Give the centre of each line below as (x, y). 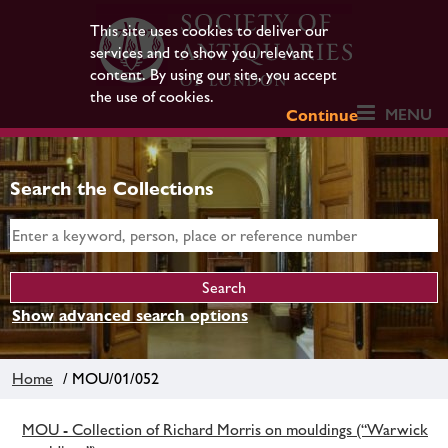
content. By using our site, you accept (213, 74)
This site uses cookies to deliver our (208, 30)
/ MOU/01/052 (107, 378)
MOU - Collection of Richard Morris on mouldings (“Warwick (225, 429)
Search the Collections (112, 188)
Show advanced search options (130, 315)
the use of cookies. (151, 96)
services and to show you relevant (201, 52)
